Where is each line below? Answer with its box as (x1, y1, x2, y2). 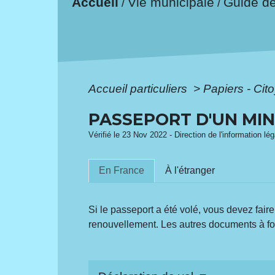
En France (99, 165, 145, 176)
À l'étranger (165, 165, 215, 176)
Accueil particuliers (88, 82, 191, 95)
